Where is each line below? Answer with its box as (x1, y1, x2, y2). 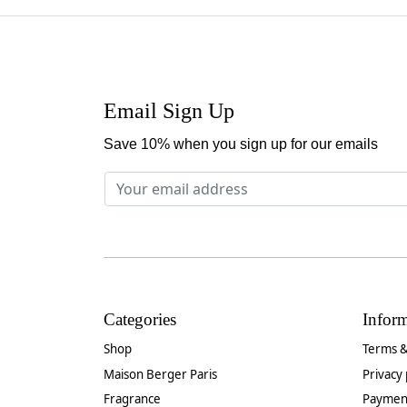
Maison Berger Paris (104, 365, 217, 382)
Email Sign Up (104, 99, 234, 124)
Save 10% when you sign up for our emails (104, 135, 378, 152)
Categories (104, 310, 176, 330)
